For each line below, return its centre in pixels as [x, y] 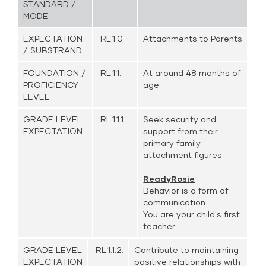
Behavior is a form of [186, 190]
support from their [181, 131]
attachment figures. [184, 155]
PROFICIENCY [51, 85]
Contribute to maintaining [187, 250]
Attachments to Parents [193, 38]
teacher [159, 226]
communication [175, 202]
